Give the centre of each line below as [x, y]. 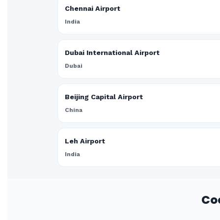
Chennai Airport [93, 8]
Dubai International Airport [112, 53]
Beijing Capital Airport [104, 97]
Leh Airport [85, 141]
